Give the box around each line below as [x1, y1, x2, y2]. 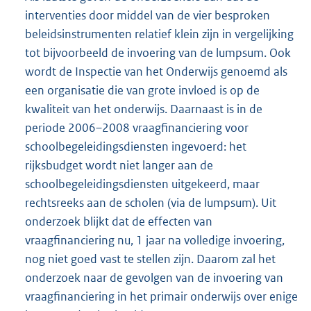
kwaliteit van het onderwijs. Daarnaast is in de [25, 101, 262, 117]
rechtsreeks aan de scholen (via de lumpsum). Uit [25, 195, 276, 211]
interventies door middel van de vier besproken [25, 8, 270, 24]
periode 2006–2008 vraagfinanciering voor [25, 120, 249, 136]
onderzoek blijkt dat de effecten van [25, 214, 212, 230]
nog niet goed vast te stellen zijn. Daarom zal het [25, 251, 276, 267]
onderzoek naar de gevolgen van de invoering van [25, 270, 283, 286]
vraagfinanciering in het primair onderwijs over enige [25, 289, 298, 305]
